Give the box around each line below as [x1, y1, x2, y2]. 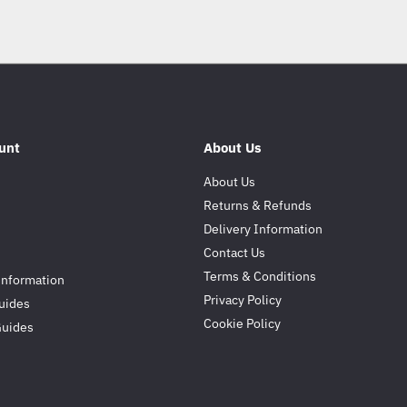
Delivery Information [203, 220, 323, 238]
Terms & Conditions [203, 267, 316, 285]
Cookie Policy [203, 314, 281, 333]
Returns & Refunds [203, 196, 312, 214]
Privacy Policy [203, 291, 282, 309]
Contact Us [203, 243, 265, 262]
